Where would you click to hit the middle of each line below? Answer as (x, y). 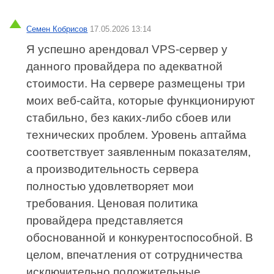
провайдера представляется (105, 221)
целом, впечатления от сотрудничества (135, 255)
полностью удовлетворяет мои (110, 187)
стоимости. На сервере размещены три (136, 84)
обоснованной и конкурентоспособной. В (140, 238)
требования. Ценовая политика (113, 204)
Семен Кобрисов (57, 29)
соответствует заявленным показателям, (139, 152)
